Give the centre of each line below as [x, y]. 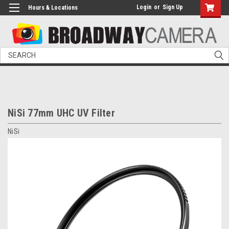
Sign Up [173, 7]
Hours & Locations [53, 8]
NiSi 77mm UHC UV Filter [61, 113]
